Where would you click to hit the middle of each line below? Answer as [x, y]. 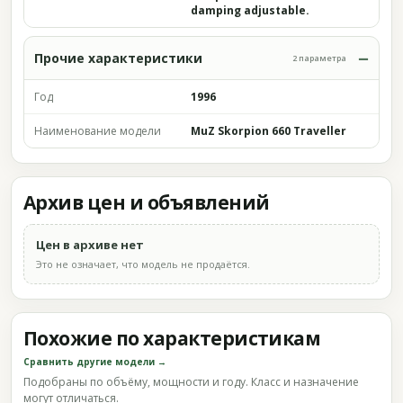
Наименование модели [98, 131]
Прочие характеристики [118, 58]
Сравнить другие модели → [95, 362]
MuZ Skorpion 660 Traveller [269, 131]
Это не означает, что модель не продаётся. [143, 264]
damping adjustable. [250, 10]
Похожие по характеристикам [172, 338]
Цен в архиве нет [90, 245]
